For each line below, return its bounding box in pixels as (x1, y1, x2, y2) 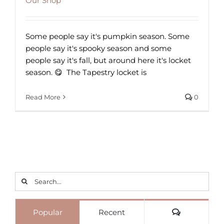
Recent (98, 207, 125, 217)
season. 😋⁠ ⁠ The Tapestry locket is (25, 67, 146, 77)
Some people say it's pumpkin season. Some (25, 31, 189, 41)
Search (14, 173, 40, 183)
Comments (180, 207, 222, 216)
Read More (25, 93, 60, 101)
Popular (32, 207, 62, 217)
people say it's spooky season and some (25, 43, 171, 53)
